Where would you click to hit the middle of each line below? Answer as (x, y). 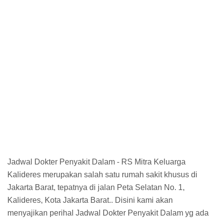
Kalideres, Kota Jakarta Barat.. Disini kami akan (90, 200)
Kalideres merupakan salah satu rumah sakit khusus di (102, 174)
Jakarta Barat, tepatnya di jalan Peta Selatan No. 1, (96, 187)
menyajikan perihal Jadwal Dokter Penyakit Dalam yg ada (108, 213)
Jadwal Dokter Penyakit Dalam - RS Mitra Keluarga (96, 162)
